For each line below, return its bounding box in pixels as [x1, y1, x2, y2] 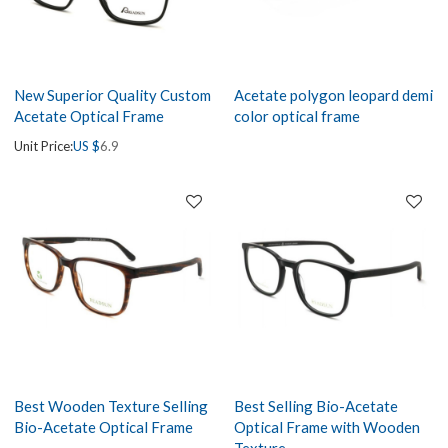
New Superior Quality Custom [14, 85, 212, 104]
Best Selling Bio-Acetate [234, 397, 398, 416]
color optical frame [234, 106, 360, 125]
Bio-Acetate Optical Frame [14, 418, 194, 437]
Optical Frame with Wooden [234, 418, 420, 437]
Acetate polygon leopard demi [234, 85, 433, 104]
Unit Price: [14, 137, 74, 154]
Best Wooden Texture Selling [14, 397, 209, 416]
